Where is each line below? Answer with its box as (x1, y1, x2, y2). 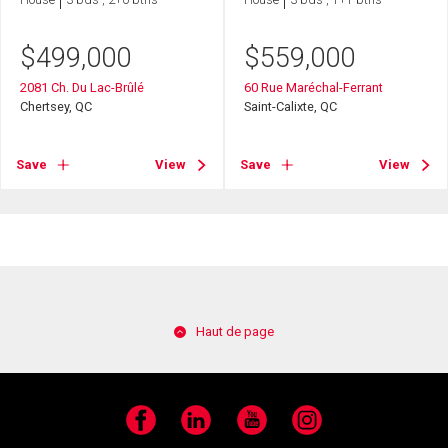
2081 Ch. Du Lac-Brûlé (20, 79, 145, 95)
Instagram (291, 420, 353, 436)
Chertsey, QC (20, 98, 93, 114)
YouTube (235, 420, 283, 436)
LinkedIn (180, 420, 228, 436)
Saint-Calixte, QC (244, 98, 338, 114)
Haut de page (196, 324, 274, 340)
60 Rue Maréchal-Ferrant (244, 79, 384, 95)
